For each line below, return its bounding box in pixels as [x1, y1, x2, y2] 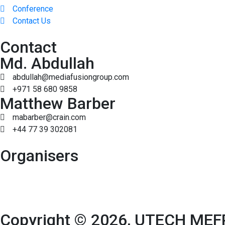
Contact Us [13, 16, 51, 26]
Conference [13, 4, 53, 14]
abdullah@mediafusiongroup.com [13, 72, 129, 82]
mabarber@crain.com [13, 112, 86, 122]
